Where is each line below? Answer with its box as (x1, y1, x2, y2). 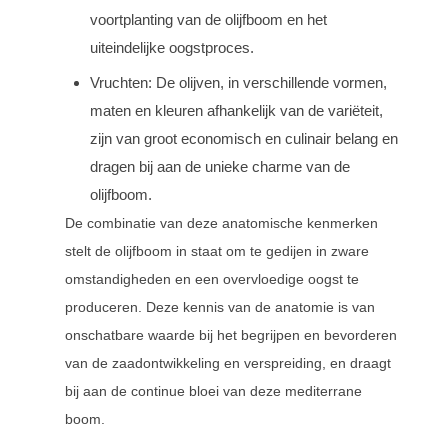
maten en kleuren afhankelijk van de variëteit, (90, 102, 383, 119)
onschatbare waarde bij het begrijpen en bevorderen (65, 327, 397, 343)
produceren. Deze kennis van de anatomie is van (65, 299, 375, 315)
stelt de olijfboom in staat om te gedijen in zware (65, 243, 369, 259)
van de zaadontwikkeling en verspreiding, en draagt (65, 355, 391, 371)
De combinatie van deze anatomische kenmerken (65, 215, 378, 231)
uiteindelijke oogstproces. (90, 39, 254, 56)
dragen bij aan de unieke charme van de (90, 158, 350, 175)
